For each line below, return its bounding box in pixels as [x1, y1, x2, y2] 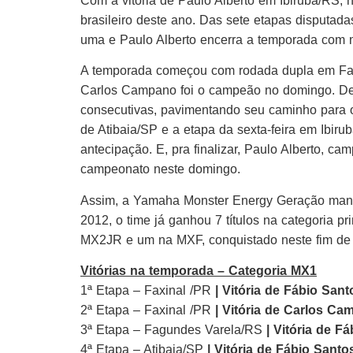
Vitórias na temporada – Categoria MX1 [80, 263, 317, 277]
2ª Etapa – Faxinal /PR [80, 303, 215, 317]
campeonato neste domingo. [80, 162, 240, 176]
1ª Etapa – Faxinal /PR [80, 283, 215, 297]
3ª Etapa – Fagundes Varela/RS [80, 322, 266, 336]
